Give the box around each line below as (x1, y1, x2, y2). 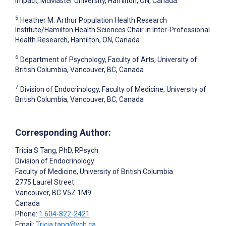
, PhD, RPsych (56, 146, 98, 154)
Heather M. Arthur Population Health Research (20, 16, 167, 24)
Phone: (15, 209, 39, 218)
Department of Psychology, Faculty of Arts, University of (20, 55, 197, 64)
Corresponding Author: (15, 127, 111, 138)
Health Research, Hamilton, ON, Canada (15, 36, 140, 44)
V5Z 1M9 (61, 188, 91, 197)
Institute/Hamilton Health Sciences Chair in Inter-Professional (15, 26, 210, 34)
